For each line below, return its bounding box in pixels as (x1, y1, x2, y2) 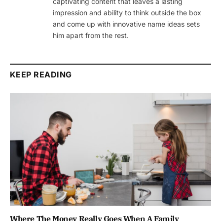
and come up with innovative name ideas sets (53, 19, 200, 28)
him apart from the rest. (53, 31, 129, 39)
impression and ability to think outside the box (53, 8, 201, 17)
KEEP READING (10, 69, 72, 79)
